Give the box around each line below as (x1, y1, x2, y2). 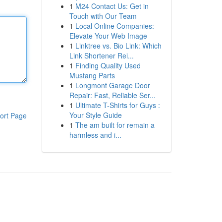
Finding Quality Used (75, 60, 141, 70)
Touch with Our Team (69, 11, 137, 21)
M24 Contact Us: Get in (75, 1, 149, 11)
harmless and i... (69, 130, 121, 140)
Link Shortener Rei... (69, 51, 134, 60)
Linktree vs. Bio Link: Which (75, 41, 162, 51)
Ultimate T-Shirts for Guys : (75, 100, 160, 110)
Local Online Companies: (75, 21, 154, 31)
